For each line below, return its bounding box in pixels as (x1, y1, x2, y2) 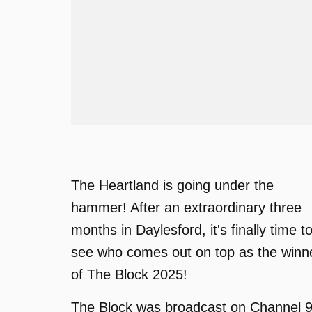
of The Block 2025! (71, 267, 187, 282)
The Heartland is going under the (71, 178, 274, 193)
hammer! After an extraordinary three (71, 200, 302, 215)
